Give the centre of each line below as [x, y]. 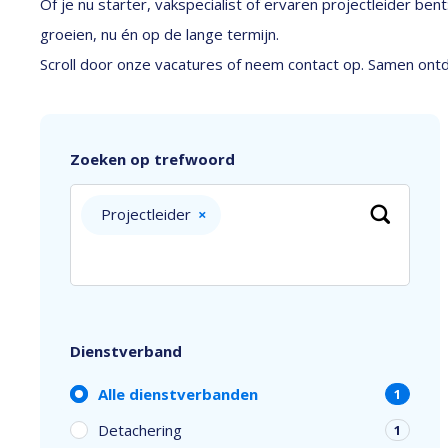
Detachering [140, 430]
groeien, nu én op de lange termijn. [159, 34]
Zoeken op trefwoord [152, 159]
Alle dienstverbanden [178, 394]
